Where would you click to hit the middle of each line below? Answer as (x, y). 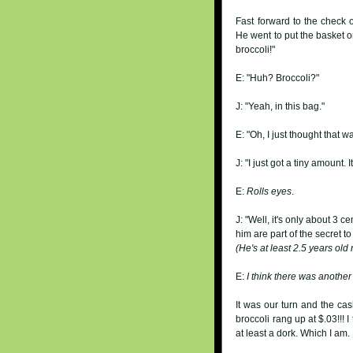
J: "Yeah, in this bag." (281, 106)
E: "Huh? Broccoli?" (278, 78)
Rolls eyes (269, 191)
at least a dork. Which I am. (293, 333)
